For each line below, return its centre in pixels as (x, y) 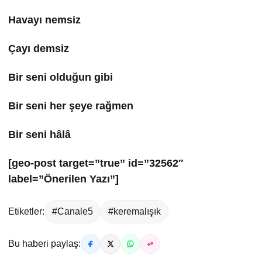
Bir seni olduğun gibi (61, 77)
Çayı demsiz (39, 49)
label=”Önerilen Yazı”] (63, 179)
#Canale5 (73, 212)
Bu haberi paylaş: (44, 244)
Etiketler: (26, 212)
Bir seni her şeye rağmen (71, 106)
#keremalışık (135, 212)
